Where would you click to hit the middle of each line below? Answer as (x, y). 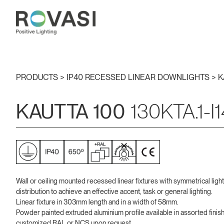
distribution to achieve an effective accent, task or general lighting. (114, 191)
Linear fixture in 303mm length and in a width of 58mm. (97, 202)
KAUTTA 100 (71, 111)
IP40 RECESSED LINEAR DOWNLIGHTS (139, 77)
